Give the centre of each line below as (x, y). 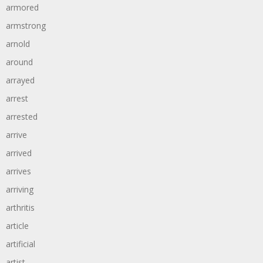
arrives (18, 171)
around (19, 62)
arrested (22, 117)
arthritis (20, 208)
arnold (18, 44)
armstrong (26, 26)
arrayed (20, 80)
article (17, 226)
